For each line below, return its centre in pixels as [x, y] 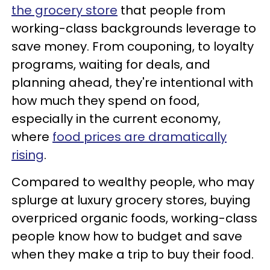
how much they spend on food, [105, 101]
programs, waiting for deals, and [111, 65]
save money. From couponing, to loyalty [133, 47]
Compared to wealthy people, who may [133, 182]
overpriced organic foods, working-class [134, 218]
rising [28, 155]
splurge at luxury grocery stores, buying [131, 200]
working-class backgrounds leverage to [134, 29]
